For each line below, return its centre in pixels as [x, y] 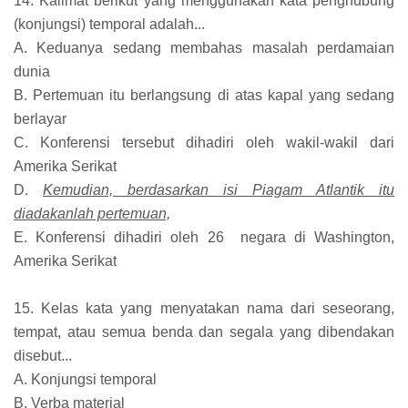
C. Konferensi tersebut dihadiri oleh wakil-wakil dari [204, 143]
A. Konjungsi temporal [85, 380]
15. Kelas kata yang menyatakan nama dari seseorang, [204, 309]
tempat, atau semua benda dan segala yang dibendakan [204, 332]
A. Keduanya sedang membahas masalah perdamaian [204, 48]
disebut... [43, 356]
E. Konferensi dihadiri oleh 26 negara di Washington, [204, 238]
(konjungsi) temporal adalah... [109, 25]
